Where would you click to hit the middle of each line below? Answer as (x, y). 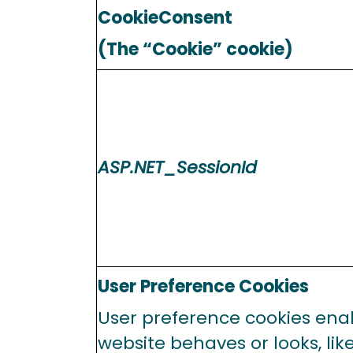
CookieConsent (165, 18)
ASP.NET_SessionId (177, 167)
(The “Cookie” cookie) (195, 49)
